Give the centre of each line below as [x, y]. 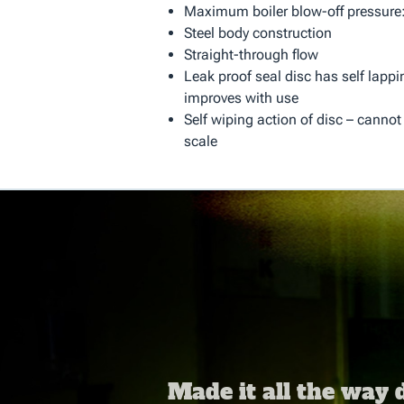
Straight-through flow [251, 55]
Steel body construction [257, 33]
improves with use [241, 98]
